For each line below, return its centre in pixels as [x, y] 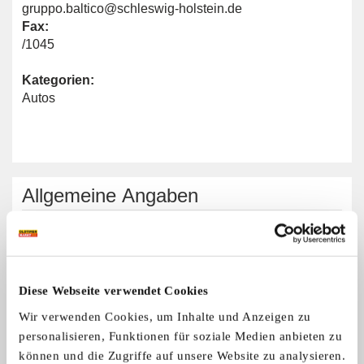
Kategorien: [58, 80]
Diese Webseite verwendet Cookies [113, 290]
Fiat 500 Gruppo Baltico [116, 329]
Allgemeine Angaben [110, 195]
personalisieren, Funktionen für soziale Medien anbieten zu [180, 336]
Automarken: [62, 237]
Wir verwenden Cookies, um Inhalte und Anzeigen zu [165, 316]
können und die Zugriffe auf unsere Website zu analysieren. [182, 355]
